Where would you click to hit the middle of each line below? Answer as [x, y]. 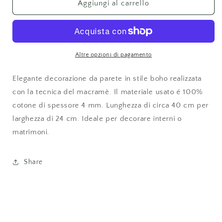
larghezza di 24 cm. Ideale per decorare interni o [97, 119]
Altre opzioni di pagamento [113, 55]
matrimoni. [31, 132]
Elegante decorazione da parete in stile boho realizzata [107, 79]
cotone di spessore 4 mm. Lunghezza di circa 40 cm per [111, 106]
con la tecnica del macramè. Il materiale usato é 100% [108, 92]
